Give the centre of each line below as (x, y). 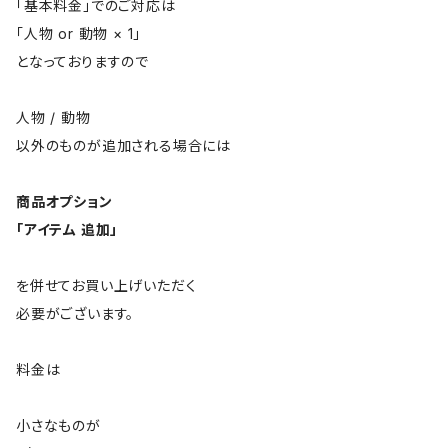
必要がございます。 (75, 313)
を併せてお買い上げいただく (106, 285)
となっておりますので (82, 61)
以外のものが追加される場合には (124, 145)
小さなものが (58, 425)
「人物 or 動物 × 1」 (79, 33)
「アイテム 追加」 (67, 229)
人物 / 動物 (53, 117)
